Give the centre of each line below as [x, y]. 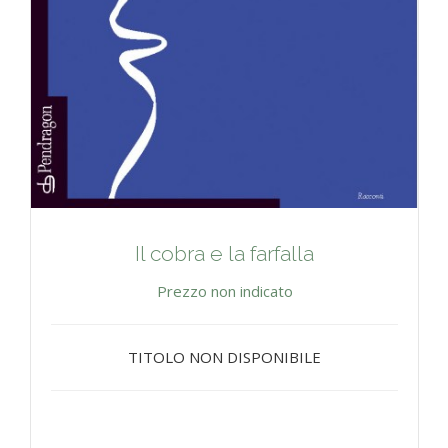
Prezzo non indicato [224, 290]
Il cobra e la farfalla [224, 253]
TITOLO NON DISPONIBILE [224, 356]
